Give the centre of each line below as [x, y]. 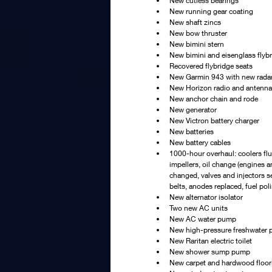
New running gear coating [211, 11]
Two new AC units [199, 208]
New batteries [192, 131]
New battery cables [200, 142]
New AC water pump [203, 219]
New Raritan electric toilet [211, 241]
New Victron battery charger [214, 121]
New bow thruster [198, 33]
